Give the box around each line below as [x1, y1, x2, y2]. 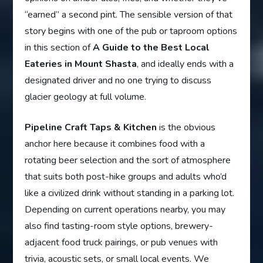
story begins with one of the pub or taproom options [25, 25, 238, 38]
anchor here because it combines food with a [25, 137, 205, 151]
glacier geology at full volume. [25, 90, 147, 104]
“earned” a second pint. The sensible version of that [25, 8, 233, 22]
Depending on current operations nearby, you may [25, 203, 226, 217]
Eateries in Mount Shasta [25, 58, 137, 71]
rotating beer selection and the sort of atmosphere [25, 154, 231, 167]
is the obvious [157, 121, 216, 134]
